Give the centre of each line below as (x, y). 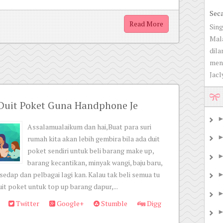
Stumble (113, 203)
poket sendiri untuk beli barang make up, (91, 151)
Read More (146, 24)
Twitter (27, 203)
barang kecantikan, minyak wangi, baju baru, (95, 163)
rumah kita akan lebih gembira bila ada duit (94, 139)
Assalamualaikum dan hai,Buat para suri (89, 127)
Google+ (69, 203)
